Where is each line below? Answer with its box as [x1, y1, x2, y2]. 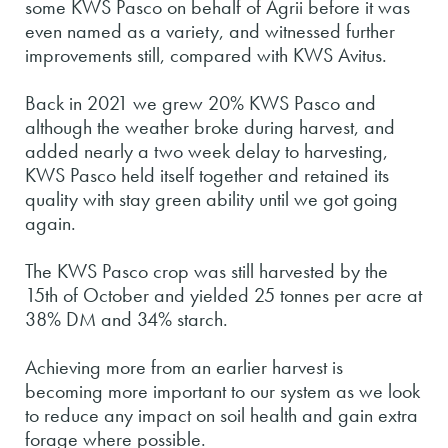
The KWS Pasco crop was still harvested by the [25, 258, 388, 285]
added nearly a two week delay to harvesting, [25, 138, 388, 165]
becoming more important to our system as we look [25, 378, 420, 405]
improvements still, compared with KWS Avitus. [25, 42, 387, 69]
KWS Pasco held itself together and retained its [25, 162, 389, 189]
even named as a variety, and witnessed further [25, 18, 395, 45]
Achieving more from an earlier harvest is [25, 354, 343, 381]
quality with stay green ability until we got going [25, 186, 398, 213]
